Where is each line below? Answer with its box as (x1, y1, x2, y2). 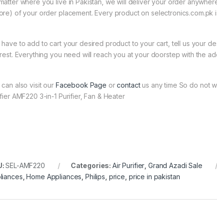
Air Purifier (112, 161, 145, 170)
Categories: (70, 161, 112, 170)
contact (117, 81, 140, 90)
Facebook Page (55, 81, 107, 90)
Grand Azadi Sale (148, 161, 202, 170)
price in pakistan (128, 172, 180, 181)
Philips (85, 172, 106, 181)
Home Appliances (26, 172, 82, 181)
